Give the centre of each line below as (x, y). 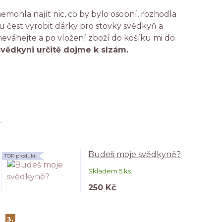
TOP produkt (20, 156)
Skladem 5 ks (110, 171)
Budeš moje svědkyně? (135, 154)
